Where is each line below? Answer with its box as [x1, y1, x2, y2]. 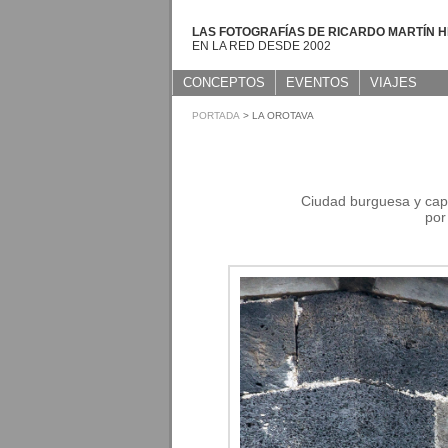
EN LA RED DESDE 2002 [192, 39, 331, 53]
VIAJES [370, 75, 417, 90]
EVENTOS [286, 75, 349, 90]
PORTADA [192, 110, 240, 121]
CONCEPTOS [183, 75, 265, 90]
